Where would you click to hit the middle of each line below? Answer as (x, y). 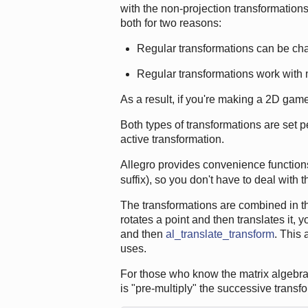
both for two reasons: (170, 23)
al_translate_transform (220, 234)
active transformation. (172, 139)
